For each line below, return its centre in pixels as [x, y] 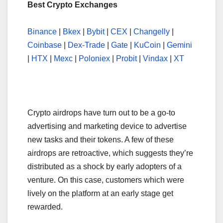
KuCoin [147, 45]
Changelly [152, 31]
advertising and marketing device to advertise [107, 126]
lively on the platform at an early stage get [100, 193]
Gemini [179, 45]
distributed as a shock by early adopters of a [105, 166]
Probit [126, 58]
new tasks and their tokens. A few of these [101, 139]
